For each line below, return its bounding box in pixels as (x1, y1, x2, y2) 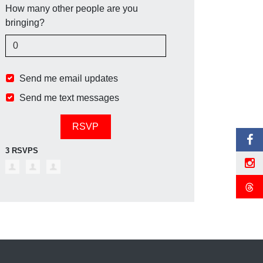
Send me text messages (19, 93, 119, 103)
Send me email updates (19, 73, 118, 83)
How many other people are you (5, 4, 138, 14)
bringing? (5, 18, 45, 28)
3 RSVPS (5, 146, 38, 155)
